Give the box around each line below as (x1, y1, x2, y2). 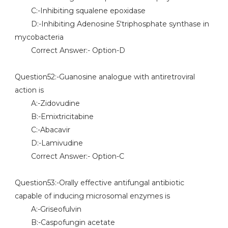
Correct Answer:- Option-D (14, 46, 125, 55)
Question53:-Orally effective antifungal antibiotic (14, 178, 184, 187)
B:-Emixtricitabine (14, 112, 94, 121)
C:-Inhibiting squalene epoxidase (14, 6, 146, 15)
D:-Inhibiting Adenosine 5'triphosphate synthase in (14, 19, 209, 28)
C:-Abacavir (14, 125, 70, 134)
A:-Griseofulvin (14, 205, 81, 214)
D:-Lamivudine (14, 138, 83, 148)
